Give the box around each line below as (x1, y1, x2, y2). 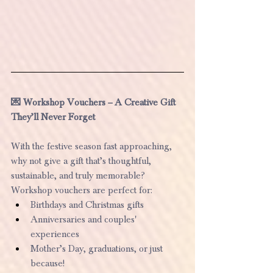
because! (30, 257, 65, 269)
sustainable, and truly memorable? (11, 169, 145, 181)
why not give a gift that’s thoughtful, (11, 155, 154, 166)
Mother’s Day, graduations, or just (30, 243, 165, 254)
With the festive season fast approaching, (11, 140, 174, 152)
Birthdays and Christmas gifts (30, 199, 144, 210)
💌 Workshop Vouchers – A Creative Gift (11, 96, 178, 108)
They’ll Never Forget (11, 111, 95, 122)
